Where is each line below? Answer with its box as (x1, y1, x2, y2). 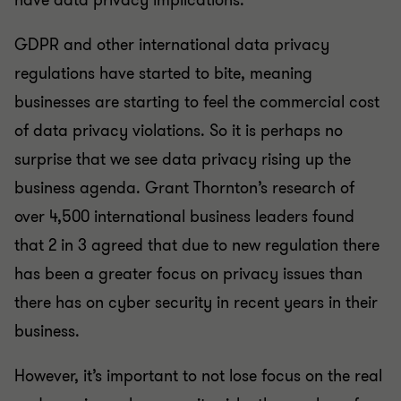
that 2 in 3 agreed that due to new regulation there (14, 235, 380, 256)
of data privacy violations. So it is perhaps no (14, 120, 343, 141)
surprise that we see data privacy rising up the (14, 149, 351, 170)
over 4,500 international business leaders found (14, 206, 354, 227)
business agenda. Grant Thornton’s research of (14, 177, 354, 199)
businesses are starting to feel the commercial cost (14, 91, 380, 113)
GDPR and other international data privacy (14, 34, 329, 55)
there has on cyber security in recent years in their (14, 292, 378, 313)
